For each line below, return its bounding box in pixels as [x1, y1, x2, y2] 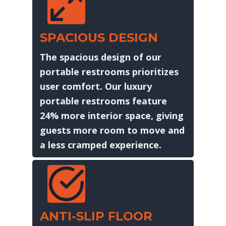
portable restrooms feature [39, 94, 167, 107]
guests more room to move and [39, 124, 185, 136]
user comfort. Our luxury [39, 80, 152, 92]
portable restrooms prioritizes [39, 65, 179, 78]
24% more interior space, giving [39, 109, 184, 122]
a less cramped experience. [39, 138, 161, 151]
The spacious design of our [39, 50, 161, 63]
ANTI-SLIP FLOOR [39, 208, 152, 223]
